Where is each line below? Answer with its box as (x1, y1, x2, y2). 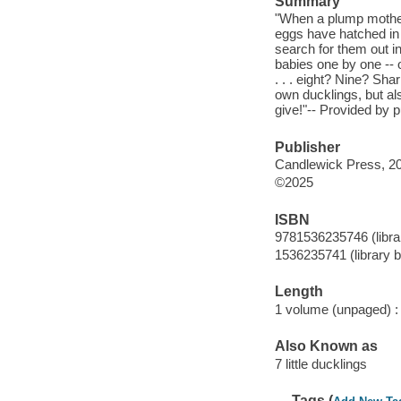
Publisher (274, 139, 340, 155)
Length (274, 284, 323, 300)
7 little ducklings (274, 355, 367, 371)
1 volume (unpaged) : (274, 301, 398, 317)
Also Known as (274, 338, 378, 354)
